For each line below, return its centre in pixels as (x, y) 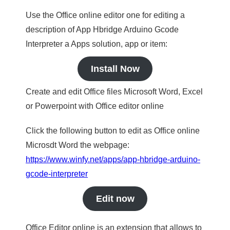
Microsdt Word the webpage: (78, 145)
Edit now (115, 199)
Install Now (115, 69)
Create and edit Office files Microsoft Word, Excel (114, 92)
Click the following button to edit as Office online (113, 131)
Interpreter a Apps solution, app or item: (97, 44)
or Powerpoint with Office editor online (95, 106)
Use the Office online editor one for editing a (105, 15)
